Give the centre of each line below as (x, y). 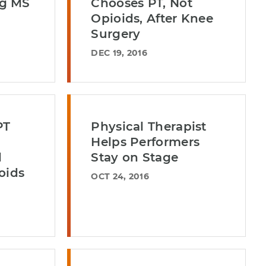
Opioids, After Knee (152, 18)
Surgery (116, 34)
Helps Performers (145, 142)
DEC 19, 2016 (119, 53)
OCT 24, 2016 (120, 176)
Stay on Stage (135, 157)
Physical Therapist (149, 126)
